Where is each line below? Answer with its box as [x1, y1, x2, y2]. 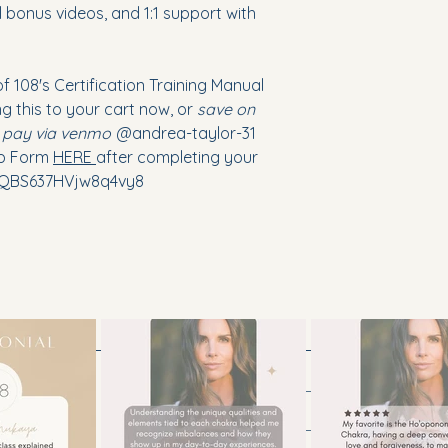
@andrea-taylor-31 [112, 123, 264, 144]
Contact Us [313, 402, 403, 421]
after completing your [96, 147, 258, 168]
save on [197, 99, 255, 120]
